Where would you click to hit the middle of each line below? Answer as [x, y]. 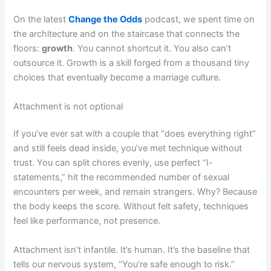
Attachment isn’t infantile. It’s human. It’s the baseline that [132, 250]
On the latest [41, 20]
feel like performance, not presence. [87, 221]
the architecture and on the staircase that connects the [127, 34]
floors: [28, 49]
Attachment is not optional [68, 106]
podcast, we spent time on [199, 20]
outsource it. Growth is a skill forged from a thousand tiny [132, 63]
